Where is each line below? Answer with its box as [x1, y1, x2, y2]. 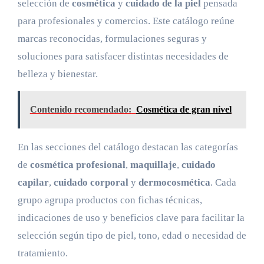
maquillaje [130, 159, 177, 170]
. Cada [210, 176, 236, 188]
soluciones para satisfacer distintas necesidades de [17, 50, 229, 62]
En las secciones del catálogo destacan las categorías [17, 141, 238, 153]
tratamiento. [17, 247, 68, 259]
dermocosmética [138, 176, 210, 188]
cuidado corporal [53, 176, 128, 188]
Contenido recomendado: [29, 104, 131, 114]
